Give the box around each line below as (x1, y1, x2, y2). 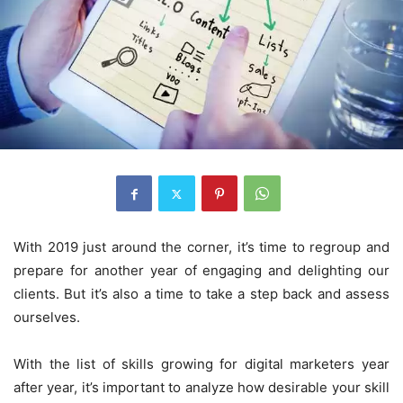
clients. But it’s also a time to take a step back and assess (13, 285, 390, 303)
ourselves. (13, 309, 80, 327)
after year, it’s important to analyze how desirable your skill (13, 379, 390, 397)
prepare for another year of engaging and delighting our (13, 262, 390, 280)
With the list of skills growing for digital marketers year (13, 355, 390, 373)
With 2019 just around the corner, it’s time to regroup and (13, 238, 390, 256)
